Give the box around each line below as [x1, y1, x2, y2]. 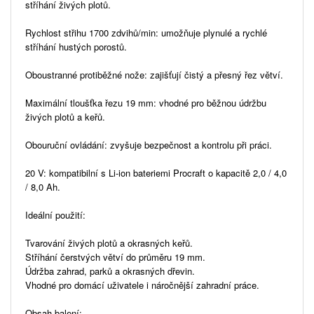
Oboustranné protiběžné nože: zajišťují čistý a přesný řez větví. [25, 67, 283, 81]
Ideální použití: [25, 207, 86, 221]
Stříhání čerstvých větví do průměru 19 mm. [25, 250, 205, 264]
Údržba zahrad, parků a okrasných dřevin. [25, 264, 195, 278]
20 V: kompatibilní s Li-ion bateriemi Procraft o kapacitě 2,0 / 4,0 [25, 165, 287, 179]
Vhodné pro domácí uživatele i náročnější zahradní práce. [25, 278, 259, 292]
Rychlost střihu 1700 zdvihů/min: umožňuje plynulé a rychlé [25, 25, 267, 39]
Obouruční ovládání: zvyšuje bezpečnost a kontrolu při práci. [25, 137, 272, 151]
